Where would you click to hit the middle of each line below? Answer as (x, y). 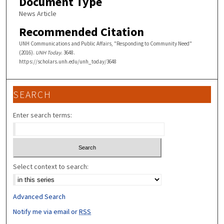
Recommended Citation (81, 31)
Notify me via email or (46, 211)
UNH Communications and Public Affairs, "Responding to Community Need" (105, 43)
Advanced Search (39, 196)
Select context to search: (51, 166)
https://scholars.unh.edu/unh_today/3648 (67, 61)
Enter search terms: (43, 115)
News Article (37, 13)
